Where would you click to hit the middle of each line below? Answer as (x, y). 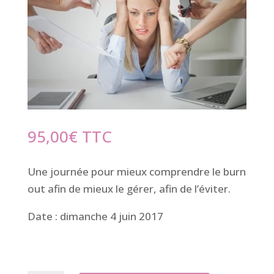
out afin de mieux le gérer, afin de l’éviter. (129, 188)
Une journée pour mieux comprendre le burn (136, 171)
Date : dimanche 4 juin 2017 (95, 216)
